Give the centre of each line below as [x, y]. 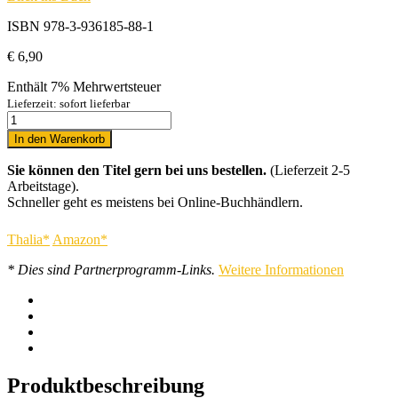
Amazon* [80, 239]
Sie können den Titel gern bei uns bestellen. [137, 170]
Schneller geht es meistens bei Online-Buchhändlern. [155, 202]
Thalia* [28, 239]
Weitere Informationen [281, 269]
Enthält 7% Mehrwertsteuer [84, 86]
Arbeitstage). [43, 186]
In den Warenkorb [60, 139]
